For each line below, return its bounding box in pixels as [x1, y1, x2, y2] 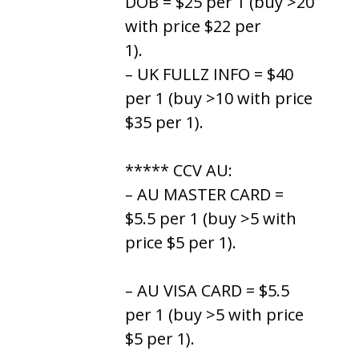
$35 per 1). [125, 111, 204, 133]
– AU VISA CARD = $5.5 [125, 279, 289, 301]
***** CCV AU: [125, 159, 232, 181]
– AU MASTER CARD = [125, 183, 284, 205]
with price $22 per [125, 14, 261, 37]
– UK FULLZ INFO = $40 [125, 63, 293, 85]
